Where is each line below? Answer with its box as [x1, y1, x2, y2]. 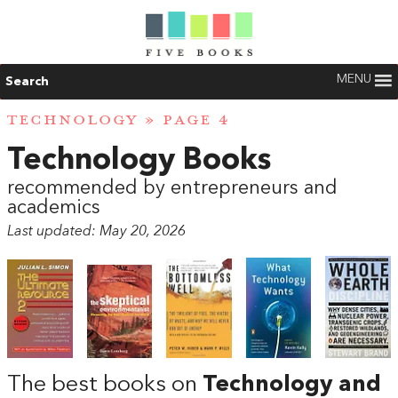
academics [7, 198, 100, 219]
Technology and [203, 374, 381, 396]
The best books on [7, 374, 203, 396]
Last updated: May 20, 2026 [7, 225, 186, 240]
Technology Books [7, 146, 271, 177]
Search [5, 76, 49, 88]
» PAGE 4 [138, 110, 230, 131]
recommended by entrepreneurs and [7, 179, 338, 199]
